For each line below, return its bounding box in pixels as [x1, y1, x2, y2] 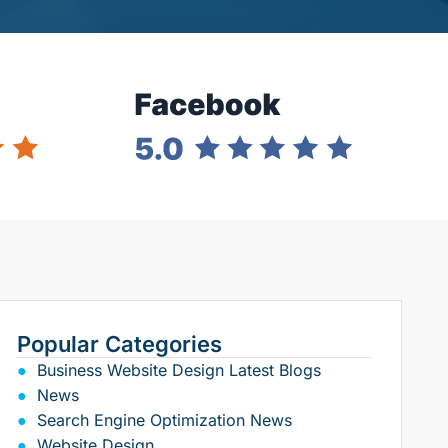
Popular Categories [16, 331, 222, 358]
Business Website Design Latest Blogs [36, 360, 321, 381]
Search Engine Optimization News [36, 410, 292, 431]
